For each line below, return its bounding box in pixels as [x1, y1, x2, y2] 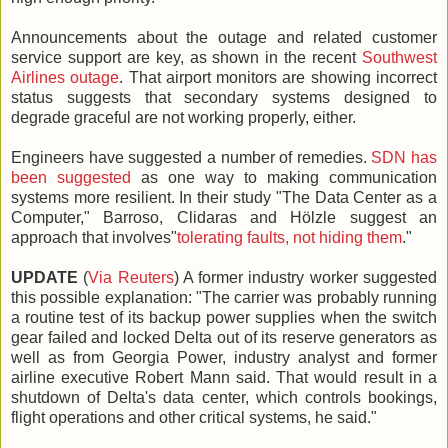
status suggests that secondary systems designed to [11, 88, 437, 106]
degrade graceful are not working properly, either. [11, 108, 360, 126]
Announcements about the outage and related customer [11, 28, 437, 46]
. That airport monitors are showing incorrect [119, 68, 438, 86]
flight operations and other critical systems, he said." [11, 408, 377, 426]
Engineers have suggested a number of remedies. [11, 148, 372, 166]
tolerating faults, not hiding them [177, 228, 402, 246]
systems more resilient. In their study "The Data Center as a [11, 188, 437, 206]
